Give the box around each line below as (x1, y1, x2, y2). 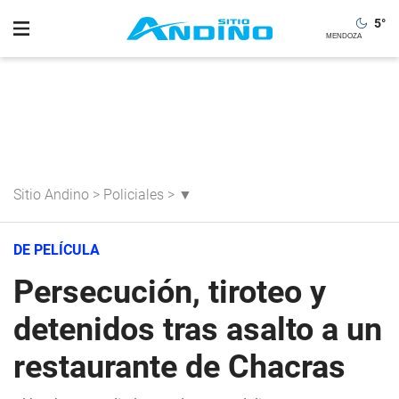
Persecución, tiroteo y (13, 273, 326, 311)
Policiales (103, 186, 164, 203)
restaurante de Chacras (13, 348, 346, 386)
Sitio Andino (13, 186, 89, 203)
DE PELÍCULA (13, 241, 100, 258)
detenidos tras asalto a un (13, 311, 382, 348)
